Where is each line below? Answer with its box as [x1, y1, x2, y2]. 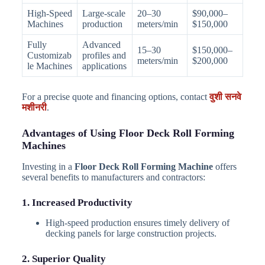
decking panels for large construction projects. [45, 228, 216, 238]
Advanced [82, 40, 121, 50]
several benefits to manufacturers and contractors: [21, 172, 205, 182]
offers [212, 161, 237, 172]
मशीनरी [21, 102, 47, 113]
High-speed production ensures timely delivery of [45, 217, 230, 228]
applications [82, 61, 127, 72]
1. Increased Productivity [21, 196, 132, 208]
